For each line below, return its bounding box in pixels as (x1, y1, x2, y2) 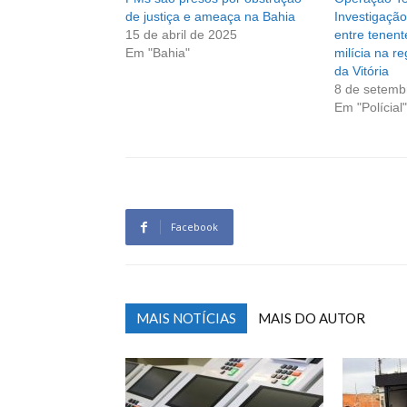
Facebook (171, 220, 218, 234)
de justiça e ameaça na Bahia (125, 9, 295, 25)
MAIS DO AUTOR (258, 310, 365, 327)
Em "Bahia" (125, 45, 190, 61)
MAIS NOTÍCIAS (136, 310, 236, 327)
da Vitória (333, 64, 389, 79)
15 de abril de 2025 (125, 27, 237, 43)
